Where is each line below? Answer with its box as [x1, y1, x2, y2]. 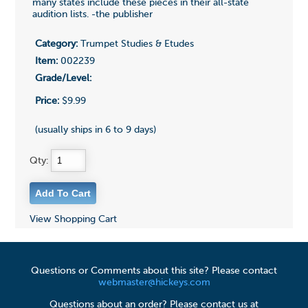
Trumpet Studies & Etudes [77, 39, 194, 49]
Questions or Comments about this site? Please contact [31, 266, 277, 276]
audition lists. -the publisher [32, 9, 153, 19]
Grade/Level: [34, 74, 91, 84]
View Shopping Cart [29, 214, 117, 225]
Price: [34, 96, 59, 107]
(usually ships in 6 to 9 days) [34, 125, 156, 135]
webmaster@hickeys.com [98, 278, 210, 288]
